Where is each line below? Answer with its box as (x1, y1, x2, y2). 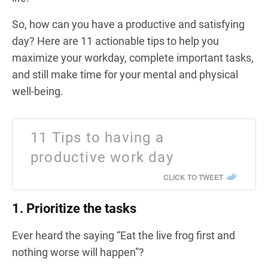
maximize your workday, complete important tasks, (12, 51, 254, 64)
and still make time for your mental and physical (12, 68, 238, 81)
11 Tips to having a (31, 129, 164, 146)
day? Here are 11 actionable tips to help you (12, 34, 219, 47)
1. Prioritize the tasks (12, 200, 136, 216)
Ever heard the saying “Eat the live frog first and (12, 229, 235, 242)
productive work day (31, 148, 173, 166)
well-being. (12, 84, 63, 98)
